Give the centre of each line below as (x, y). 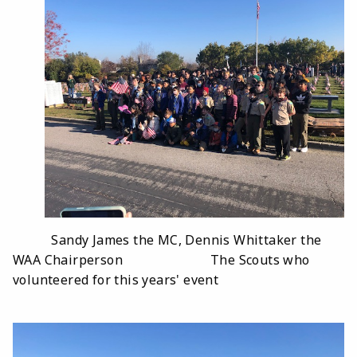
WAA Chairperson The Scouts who (161, 260)
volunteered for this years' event (116, 280)
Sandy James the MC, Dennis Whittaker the (167, 240)
